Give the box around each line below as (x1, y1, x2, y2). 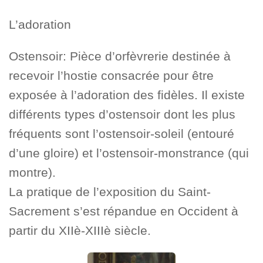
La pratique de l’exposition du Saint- (9, 185, 211, 199)
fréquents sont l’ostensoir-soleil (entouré (9, 127, 234, 141)
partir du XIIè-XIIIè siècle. (9, 224, 151, 238)
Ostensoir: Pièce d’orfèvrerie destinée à (9, 49, 231, 63)
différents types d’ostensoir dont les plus (9, 107, 235, 122)
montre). (9, 166, 56, 180)
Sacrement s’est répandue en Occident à (9, 204, 238, 218)
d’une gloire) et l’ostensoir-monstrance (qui (9, 146, 249, 160)
